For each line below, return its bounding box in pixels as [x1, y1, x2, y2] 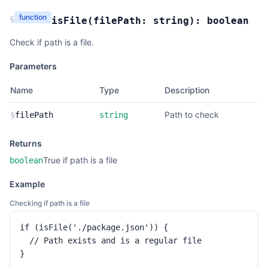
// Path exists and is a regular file [20, 236, 202, 245]
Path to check [165, 109, 219, 120]
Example [10, 179, 45, 189]
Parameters [10, 61, 57, 71]
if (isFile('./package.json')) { [20, 223, 168, 232]
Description [165, 85, 209, 95]
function [19, 13, 47, 22]
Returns [10, 138, 42, 148]
